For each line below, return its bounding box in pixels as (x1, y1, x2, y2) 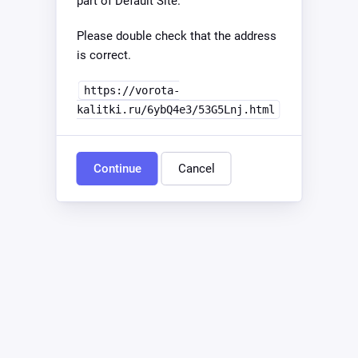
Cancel (177, 161, 215, 176)
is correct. (76, 48, 131, 62)
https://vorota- (83, 84, 180, 97)
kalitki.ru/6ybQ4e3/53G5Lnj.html (76, 103, 275, 116)
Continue (93, 161, 141, 176)
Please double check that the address (76, 29, 276, 43)
